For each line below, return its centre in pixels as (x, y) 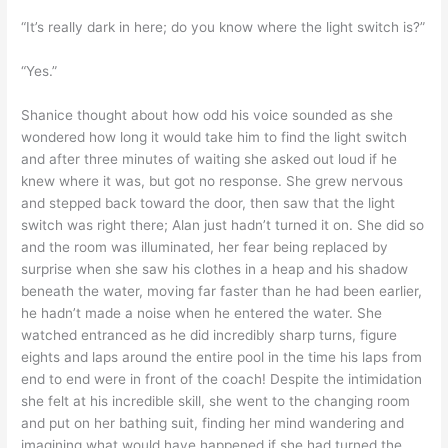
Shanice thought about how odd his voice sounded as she (207, 115)
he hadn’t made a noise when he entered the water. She (202, 313)
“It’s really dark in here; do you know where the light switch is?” (223, 27)
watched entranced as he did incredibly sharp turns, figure (209, 335)
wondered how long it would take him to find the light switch (214, 137)
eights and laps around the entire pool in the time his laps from (222, 357)
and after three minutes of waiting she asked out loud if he (209, 159)
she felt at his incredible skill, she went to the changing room (216, 401)
